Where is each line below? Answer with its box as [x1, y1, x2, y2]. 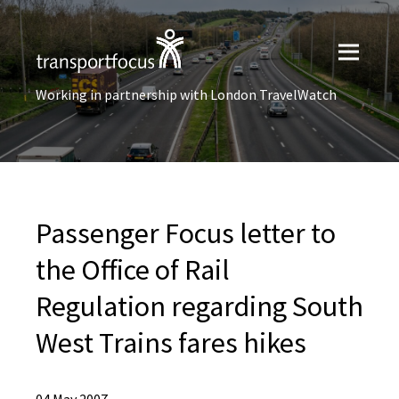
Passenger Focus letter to [36, 216, 336, 251]
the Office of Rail [36, 252, 230, 288]
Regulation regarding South [36, 289, 363, 324]
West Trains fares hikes [36, 325, 306, 361]
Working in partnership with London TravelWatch [36, 85, 337, 103]
